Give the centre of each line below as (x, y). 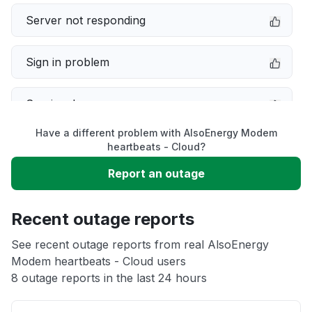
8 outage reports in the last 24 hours (109, 278)
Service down (62, 104)
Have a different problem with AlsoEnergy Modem (156, 133)
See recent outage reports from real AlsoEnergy (140, 244)
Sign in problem (68, 62)
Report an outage (156, 173)
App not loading (68, 229)
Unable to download (79, 187)
